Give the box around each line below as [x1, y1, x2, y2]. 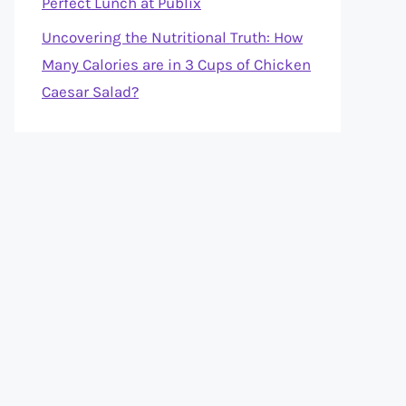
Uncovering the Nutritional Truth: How [42, 28, 303, 46]
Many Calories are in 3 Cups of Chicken [42, 55, 311, 73]
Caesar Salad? [42, 82, 139, 101]
